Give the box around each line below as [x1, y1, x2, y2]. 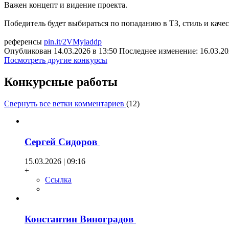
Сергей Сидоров [25, 136, 100, 147]
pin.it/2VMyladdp [44, 37, 102, 47]
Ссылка [45, 175, 72, 185]
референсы [4, 37, 44, 47]
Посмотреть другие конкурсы [4, 56, 107, 65]
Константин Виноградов [25, 214, 136, 224]
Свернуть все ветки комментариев [4, 99, 126, 108]
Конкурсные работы [4, 75, 118, 88]
